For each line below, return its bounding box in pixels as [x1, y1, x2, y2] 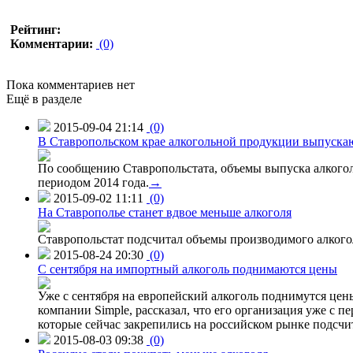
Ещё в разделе [6, 91, 82, 106]
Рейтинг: [10, 22, 61, 36]
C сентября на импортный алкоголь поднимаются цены [38, 262, 337, 276]
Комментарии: [10, 36, 93, 50]
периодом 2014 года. [38, 175, 149, 189]
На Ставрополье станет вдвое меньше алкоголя [38, 205, 292, 219]
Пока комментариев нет [6, 77, 135, 91]
